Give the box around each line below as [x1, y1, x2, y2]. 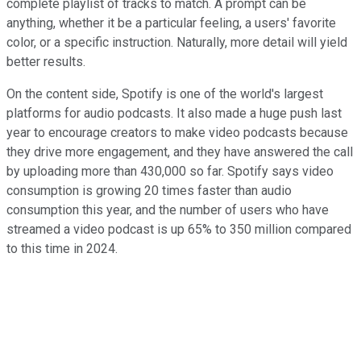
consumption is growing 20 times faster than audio [6, 183, 292, 199]
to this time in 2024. [6, 241, 118, 257]
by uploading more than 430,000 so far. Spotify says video [6, 164, 334, 180]
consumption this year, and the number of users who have [6, 202, 329, 218]
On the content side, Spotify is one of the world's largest [6, 86, 323, 102]
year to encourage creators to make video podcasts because [6, 125, 348, 141]
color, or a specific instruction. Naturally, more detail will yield [6, 35, 347, 51]
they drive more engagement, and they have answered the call [6, 144, 353, 160]
